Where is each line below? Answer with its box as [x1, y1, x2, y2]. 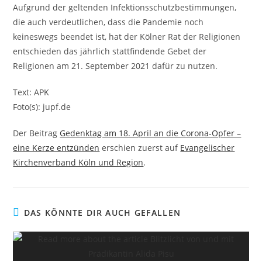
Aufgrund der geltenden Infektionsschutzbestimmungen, [13, 2, 237, 13]
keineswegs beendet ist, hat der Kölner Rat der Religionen [13, 31, 241, 42]
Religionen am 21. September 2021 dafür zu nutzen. [13, 60, 218, 71]
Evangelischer [180, 142, 235, 153]
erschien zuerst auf [99, 142, 181, 153]
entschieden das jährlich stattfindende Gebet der [13, 46, 207, 57]
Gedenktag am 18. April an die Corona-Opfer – [60, 127, 242, 139]
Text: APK [13, 87, 50, 98]
